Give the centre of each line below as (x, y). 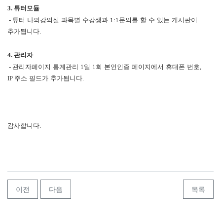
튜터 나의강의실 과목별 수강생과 (61, 20)
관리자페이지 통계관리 (46, 67)
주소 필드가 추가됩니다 (48, 78)
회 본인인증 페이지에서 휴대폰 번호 (148, 67)
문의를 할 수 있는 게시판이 (158, 20)
